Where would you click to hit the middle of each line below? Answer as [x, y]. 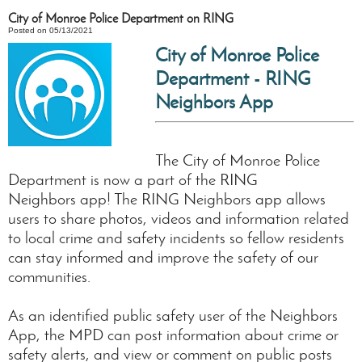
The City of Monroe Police [237, 160]
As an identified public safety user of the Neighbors [173, 315]
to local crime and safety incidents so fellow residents [176, 238]
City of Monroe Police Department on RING [121, 18]
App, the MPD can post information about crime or [173, 335]
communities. [49, 276]
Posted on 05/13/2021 [51, 30]
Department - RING [232, 78]
